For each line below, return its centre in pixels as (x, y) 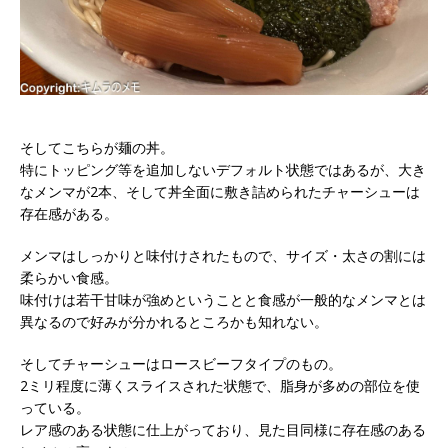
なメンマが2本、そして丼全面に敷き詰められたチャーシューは (220, 192)
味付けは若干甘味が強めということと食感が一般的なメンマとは (223, 300)
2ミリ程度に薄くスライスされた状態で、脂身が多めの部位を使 (220, 386)
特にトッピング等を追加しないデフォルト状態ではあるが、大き (223, 170)
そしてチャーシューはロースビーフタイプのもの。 (181, 364)
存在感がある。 (69, 214)
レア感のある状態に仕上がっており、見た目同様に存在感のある (223, 430)
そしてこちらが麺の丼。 (97, 148)
